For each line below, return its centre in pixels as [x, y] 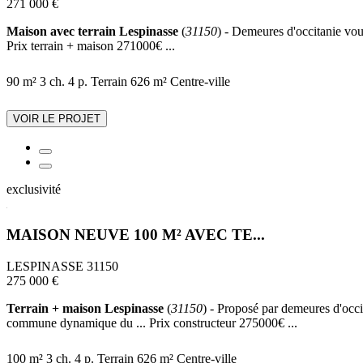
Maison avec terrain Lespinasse [92, 31]
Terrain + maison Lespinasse [85, 309]
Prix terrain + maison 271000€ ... [91, 45]
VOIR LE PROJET [57, 118]
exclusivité [34, 189]
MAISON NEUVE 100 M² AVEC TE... [136, 235]
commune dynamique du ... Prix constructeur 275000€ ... [152, 323]
